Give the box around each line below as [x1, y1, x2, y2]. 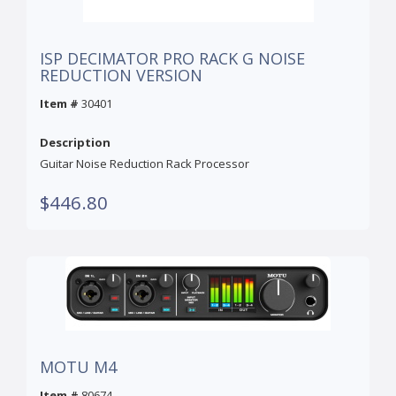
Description [40, 134, 110, 151]
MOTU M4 [40, 356, 117, 378]
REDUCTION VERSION [40, 65, 202, 87]
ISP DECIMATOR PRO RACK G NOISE [40, 48, 305, 70]
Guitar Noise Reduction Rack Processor [40, 156, 249, 172]
